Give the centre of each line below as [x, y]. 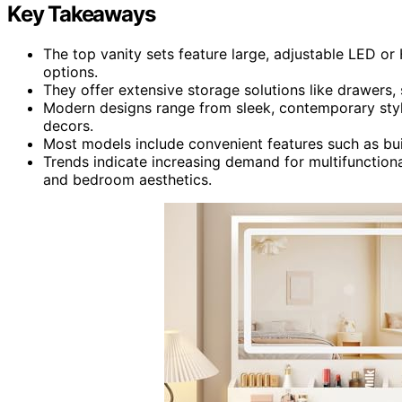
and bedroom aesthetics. [127, 179]
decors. [68, 125]
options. [70, 71]
